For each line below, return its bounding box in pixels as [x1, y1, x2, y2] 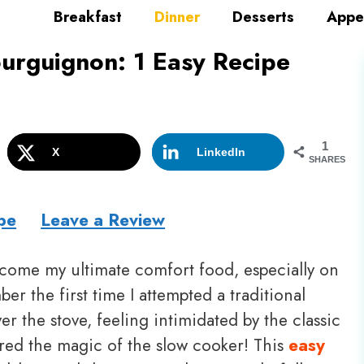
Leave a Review [41, 207, 166, 232]
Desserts [232, 6, 294, 28]
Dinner [154, 6, 200, 28]
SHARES [309, 154, 346, 165]
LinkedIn [196, 145, 245, 159]
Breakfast [54, 6, 122, 28]
